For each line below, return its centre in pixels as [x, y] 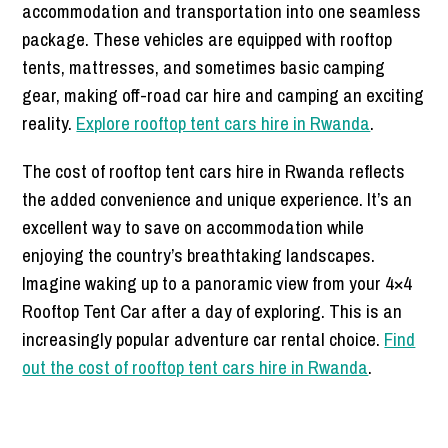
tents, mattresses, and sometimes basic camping [204, 67]
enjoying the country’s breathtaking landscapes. [199, 255]
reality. [49, 123]
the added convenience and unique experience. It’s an [217, 199]
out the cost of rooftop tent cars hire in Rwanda [195, 367]
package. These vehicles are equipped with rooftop [207, 39]
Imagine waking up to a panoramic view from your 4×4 [217, 283]
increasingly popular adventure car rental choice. [203, 339]
